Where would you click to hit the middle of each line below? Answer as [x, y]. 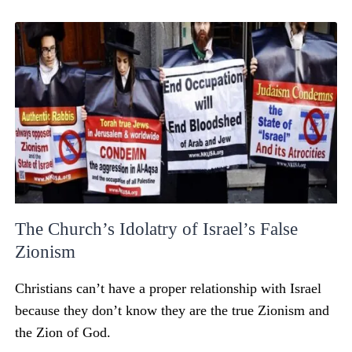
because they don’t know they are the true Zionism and [172, 310]
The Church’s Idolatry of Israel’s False [157, 229]
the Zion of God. [63, 332]
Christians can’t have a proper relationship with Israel [169, 288]
